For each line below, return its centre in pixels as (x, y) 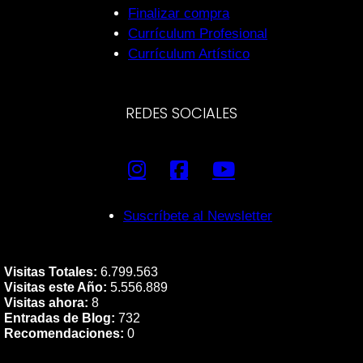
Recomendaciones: (64, 333)
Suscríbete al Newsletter (198, 216)
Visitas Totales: (51, 272)
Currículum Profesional (198, 34)
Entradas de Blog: (60, 318)
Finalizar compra (179, 13)
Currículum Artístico (189, 54)
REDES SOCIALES (181, 113)
